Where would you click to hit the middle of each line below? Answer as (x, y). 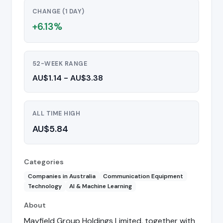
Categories (44, 162)
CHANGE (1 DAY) (58, 11)
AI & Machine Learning (101, 186)
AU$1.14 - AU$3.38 (68, 78)
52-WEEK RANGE (60, 64)
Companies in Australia (61, 176)
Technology (45, 186)
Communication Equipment (143, 176)
